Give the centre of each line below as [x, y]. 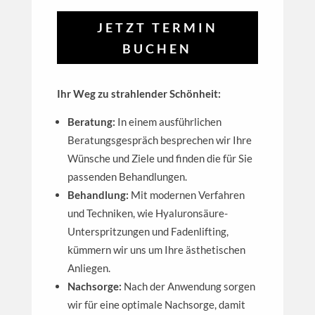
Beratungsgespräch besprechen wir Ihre [159, 140]
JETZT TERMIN [157, 27]
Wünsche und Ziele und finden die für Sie [160, 159]
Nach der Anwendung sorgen [188, 287]
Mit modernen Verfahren [186, 195]
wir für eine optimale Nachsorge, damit [156, 305]
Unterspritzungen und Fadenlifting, [148, 232]
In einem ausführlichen [168, 122]
